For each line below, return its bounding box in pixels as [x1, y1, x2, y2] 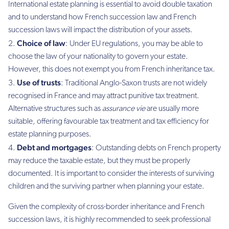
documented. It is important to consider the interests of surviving [8, 170, 214, 178]
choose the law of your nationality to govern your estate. [8, 53, 188, 61]
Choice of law [17, 38, 65, 49]
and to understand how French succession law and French [8, 13, 196, 22]
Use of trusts [17, 78, 61, 88]
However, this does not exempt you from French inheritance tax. [8, 65, 215, 74]
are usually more [145, 105, 199, 113]
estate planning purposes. [8, 130, 91, 139]
